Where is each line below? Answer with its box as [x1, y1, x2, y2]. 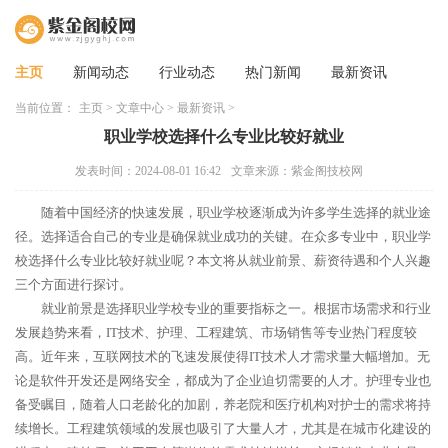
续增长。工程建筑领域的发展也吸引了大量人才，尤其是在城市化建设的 [15, 421, 431, 436]
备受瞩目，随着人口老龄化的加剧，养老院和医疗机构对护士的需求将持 [15, 397, 431, 412]
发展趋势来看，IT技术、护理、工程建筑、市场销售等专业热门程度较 [15, 325, 417, 340]
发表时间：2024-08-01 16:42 [75, 164, 221, 178]
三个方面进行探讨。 [15, 277, 132, 292]
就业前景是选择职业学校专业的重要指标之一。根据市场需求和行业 [41, 301, 431, 316]
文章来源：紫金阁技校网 [231, 164, 363, 178]
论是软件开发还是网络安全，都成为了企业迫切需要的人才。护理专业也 [15, 373, 431, 388]
